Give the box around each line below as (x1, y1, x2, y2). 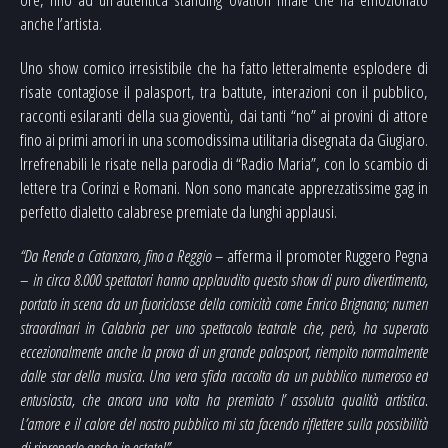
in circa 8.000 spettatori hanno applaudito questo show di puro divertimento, (33, 268, 428, 292)
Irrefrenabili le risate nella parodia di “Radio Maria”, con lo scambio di (20, 152, 428, 176)
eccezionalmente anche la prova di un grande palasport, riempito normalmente (20, 340, 428, 364)
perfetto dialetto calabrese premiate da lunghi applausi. (20, 200, 337, 224)
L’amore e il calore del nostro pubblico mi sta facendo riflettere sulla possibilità (20, 412, 428, 436)
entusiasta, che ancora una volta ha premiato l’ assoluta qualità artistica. (20, 388, 428, 412)
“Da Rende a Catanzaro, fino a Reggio (20, 244, 211, 268)
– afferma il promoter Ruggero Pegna (211, 244, 428, 268)
